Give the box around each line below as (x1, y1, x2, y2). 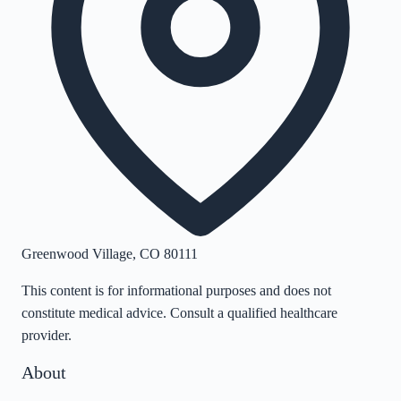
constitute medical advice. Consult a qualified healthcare (21, 304, 337, 320)
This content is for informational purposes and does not (21, 282, 331, 298)
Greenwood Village (21, 245, 132, 261)
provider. (21, 327, 72, 343)
